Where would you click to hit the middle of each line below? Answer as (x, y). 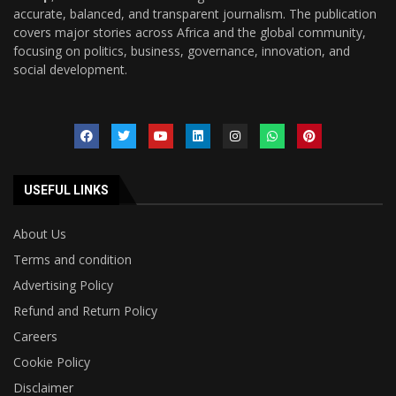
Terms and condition (72, 259)
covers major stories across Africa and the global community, (190, 32)
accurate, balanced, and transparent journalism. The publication (195, 13)
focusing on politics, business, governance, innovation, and (182, 50)
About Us (40, 233)
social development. (70, 69)
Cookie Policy (52, 362)
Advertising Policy (63, 285)
